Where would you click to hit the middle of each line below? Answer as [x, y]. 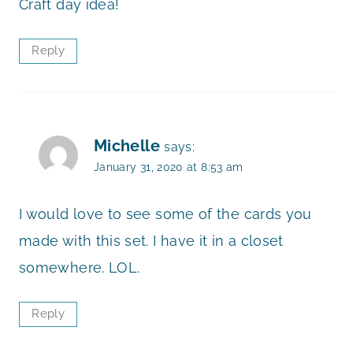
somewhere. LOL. [80, 268]
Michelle [127, 145]
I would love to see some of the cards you [165, 214]
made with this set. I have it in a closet [151, 241]
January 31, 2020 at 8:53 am [169, 166]
